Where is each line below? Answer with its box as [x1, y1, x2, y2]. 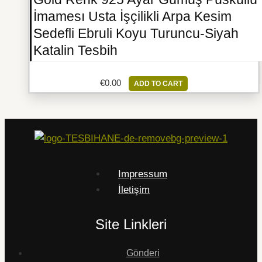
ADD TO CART [134, 80, 182, 88]
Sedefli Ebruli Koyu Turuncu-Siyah [33, 26, 239, 42]
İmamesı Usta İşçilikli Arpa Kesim [33, 9, 232, 25]
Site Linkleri [95, 216, 167, 232]
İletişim [118, 184, 150, 195]
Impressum [118, 168, 167, 180]
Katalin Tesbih [33, 43, 118, 58]
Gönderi [126, 247, 160, 258]
